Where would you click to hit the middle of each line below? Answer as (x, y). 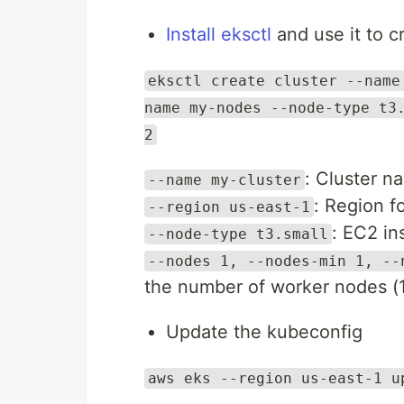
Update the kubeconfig (264, 332)
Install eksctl (219, 34)
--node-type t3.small (238, 234)
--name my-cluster (225, 180)
